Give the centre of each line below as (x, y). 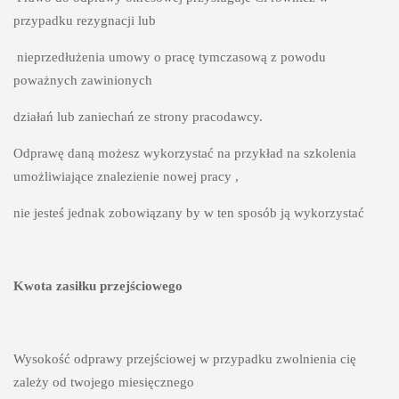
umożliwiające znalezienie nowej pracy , (127, 177)
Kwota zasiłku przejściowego (98, 285)
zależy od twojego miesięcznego (103, 382)
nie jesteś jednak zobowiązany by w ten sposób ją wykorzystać (190, 213)
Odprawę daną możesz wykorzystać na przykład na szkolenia (184, 154)
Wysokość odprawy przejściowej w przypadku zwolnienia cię (184, 358)
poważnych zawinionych (84, 81)
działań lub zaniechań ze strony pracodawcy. (138, 117)
